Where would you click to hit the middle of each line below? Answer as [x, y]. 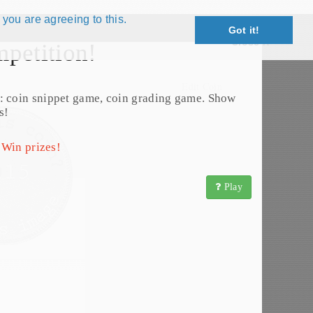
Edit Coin [202, 86]
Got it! [244, 30]
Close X [250, 42]
